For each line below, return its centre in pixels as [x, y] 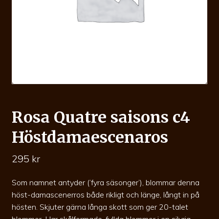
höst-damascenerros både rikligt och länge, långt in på [106, 194]
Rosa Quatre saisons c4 [101, 118]
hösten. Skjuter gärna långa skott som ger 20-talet [100, 207]
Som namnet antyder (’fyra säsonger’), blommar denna [106, 182]
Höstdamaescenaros [90, 138]
